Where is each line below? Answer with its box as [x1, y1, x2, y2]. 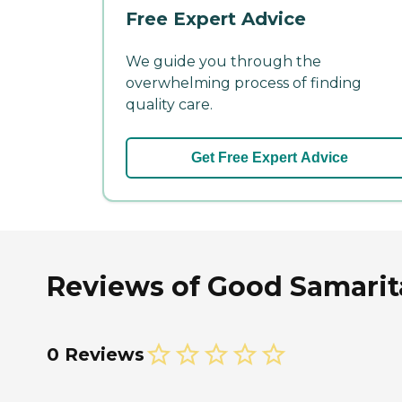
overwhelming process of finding [126, 74, 362, 92]
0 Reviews [47, 343, 144, 365]
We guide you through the [126, 52, 321, 70]
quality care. [126, 95, 213, 113]
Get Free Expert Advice [190, 149, 348, 165]
